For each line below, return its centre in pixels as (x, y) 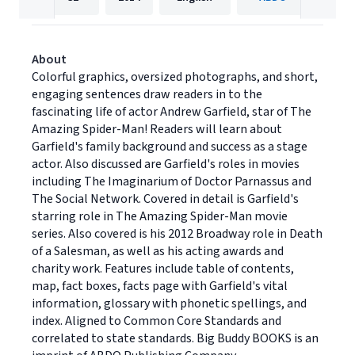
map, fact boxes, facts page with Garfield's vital (160, 286)
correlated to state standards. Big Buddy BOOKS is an (175, 338)
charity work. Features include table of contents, (163, 269)
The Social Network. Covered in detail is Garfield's (165, 199)
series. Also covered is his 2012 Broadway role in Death (177, 234)
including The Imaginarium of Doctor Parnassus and (172, 181)
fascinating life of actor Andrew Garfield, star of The (172, 112)
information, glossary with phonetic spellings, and (169, 303)
